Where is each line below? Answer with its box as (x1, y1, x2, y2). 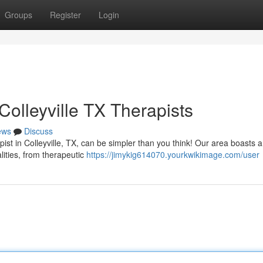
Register (50, 9, 81, 21)
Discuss (24, 125, 53, 137)
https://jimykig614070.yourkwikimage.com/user (86, 149, 259, 160)
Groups (5, 9, 32, 21)
